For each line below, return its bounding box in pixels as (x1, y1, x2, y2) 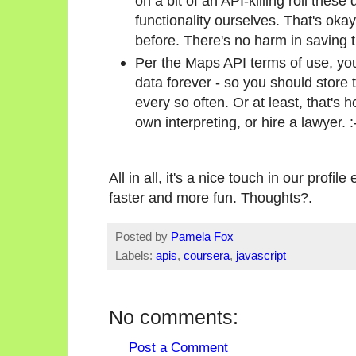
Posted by (115, 230, 171, 244)
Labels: (115, 249, 156, 263)
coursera (184, 249, 230, 263)
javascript (236, 249, 286, 263)
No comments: (109, 306, 238, 329)
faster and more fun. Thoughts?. (109, 189, 312, 207)
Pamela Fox (171, 230, 234, 244)
